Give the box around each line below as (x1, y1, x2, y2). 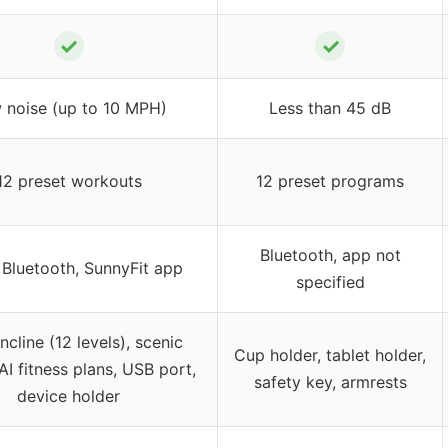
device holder (17, 385, 120, 406)
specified (295, 271, 365, 292)
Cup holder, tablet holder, (234, 344, 426, 365)
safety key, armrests (253, 371, 407, 392)
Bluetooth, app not (259, 244, 401, 265)
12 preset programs (256, 170, 404, 191)
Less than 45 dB (269, 97, 391, 118)
